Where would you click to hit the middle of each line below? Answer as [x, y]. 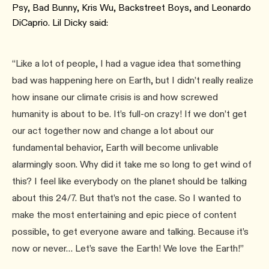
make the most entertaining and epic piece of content [124, 215]
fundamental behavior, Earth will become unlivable [115, 147]
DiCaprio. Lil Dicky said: [60, 23]
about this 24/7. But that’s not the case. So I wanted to [127, 198]
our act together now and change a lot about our [113, 131]
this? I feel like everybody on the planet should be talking [129, 181]
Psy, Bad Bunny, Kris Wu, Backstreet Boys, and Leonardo [131, 8]
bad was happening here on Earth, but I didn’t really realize [133, 80]
